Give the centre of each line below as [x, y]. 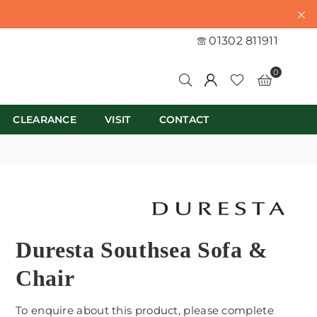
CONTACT [184, 120]
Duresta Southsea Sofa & [142, 249]
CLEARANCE [45, 120]
